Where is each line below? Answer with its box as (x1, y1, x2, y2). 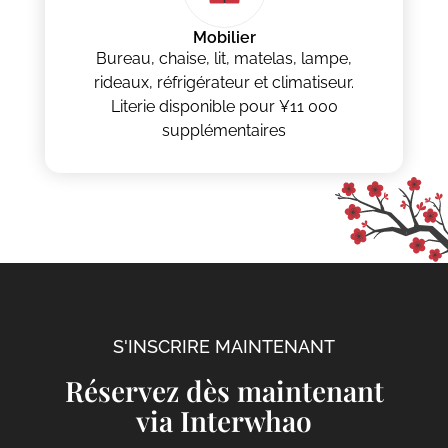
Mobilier (192, 28, 256, 48)
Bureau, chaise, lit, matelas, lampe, (96, 49, 352, 69)
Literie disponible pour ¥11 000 (110, 97, 338, 117)
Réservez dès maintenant (64, 372, 384, 410)
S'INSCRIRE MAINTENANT (113, 336, 335, 358)
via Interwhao (136, 402, 312, 440)
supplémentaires (162, 121, 286, 141)
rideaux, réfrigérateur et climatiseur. (94, 73, 354, 93)
